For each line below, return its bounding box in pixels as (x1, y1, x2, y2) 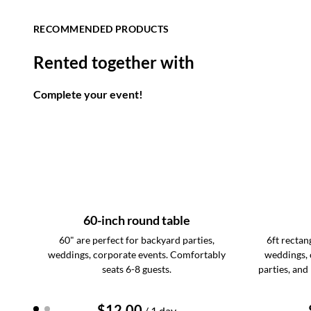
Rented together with (33, 52, 194, 72)
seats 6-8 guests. (102, 263, 171, 275)
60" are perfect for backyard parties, (59, 234, 215, 246)
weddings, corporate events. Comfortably (48, 249, 226, 260)
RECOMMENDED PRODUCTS (33, 23, 169, 35)
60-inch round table (83, 212, 190, 228)
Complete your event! (33, 87, 143, 101)
